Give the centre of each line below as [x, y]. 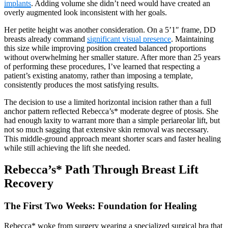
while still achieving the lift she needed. [67, 148]
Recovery [29, 183]
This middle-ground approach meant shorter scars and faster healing [112, 139]
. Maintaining [192, 39]
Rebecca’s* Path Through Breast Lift [101, 169]
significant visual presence [129, 39]
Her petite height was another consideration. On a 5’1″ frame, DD [110, 30]
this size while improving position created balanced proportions [105, 48]
